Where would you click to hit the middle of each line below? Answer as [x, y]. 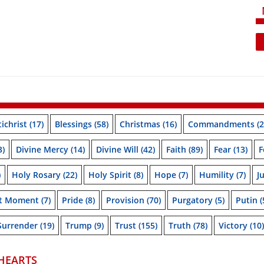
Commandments [221, 124]
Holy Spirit [110, 175]
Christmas [140, 124]
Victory [233, 226]
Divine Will [117, 150]
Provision [125, 200]
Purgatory [192, 200]
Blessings [73, 124]
